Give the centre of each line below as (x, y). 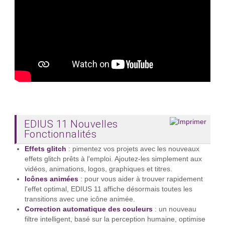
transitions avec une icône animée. (80, 199)
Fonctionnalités (60, 134)
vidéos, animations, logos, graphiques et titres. (98, 169)
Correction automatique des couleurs (88, 209)
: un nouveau (174, 209)
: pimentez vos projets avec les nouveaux (133, 149)
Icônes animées (51, 179)
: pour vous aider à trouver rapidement (140, 179)
